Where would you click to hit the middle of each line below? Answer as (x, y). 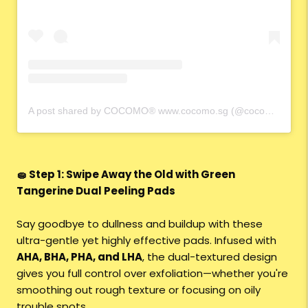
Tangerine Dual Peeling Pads (96, 191)
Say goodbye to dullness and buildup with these (140, 224)
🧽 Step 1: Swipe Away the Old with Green (126, 175)
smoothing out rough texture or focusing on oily (139, 290)
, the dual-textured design (210, 257)
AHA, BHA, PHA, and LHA (79, 257)
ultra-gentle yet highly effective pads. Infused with (146, 241)
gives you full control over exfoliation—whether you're (152, 274)
